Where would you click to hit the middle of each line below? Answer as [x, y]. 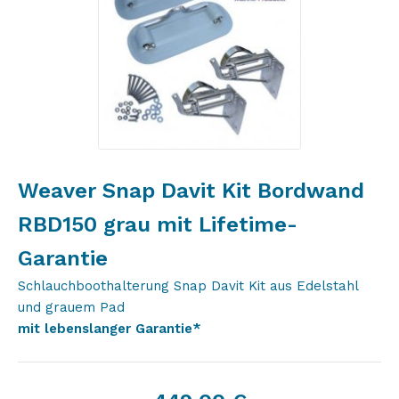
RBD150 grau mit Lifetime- [158, 224]
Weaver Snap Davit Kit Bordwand [191, 191]
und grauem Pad [71, 307]
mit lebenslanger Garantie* [110, 329]
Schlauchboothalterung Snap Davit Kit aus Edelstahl [188, 286]
